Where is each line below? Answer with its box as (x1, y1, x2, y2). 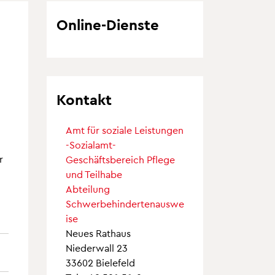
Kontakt (56, 90, 112, 109)
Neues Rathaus (66, 227, 131, 239)
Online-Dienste (56, 15, 159, 34)
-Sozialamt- (66, 139, 116, 151)
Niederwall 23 (66, 242, 128, 254)
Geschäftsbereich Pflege (66, 153, 175, 166)
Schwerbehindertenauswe (66, 198, 184, 210)
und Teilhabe (66, 168, 122, 180)
